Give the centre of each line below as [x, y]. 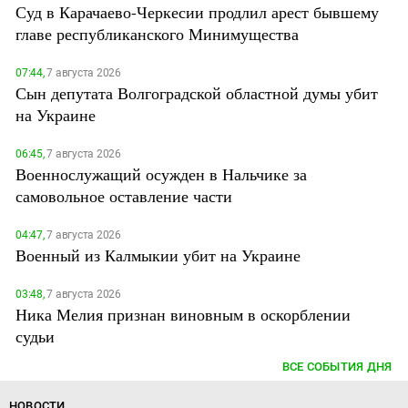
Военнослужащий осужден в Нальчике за [161, 173]
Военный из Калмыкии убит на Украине [158, 255]
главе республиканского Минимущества [157, 33]
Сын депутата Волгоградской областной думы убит [197, 92]
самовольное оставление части [124, 195]
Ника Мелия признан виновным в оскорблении [183, 314]
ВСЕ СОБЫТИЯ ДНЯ [337, 366]
